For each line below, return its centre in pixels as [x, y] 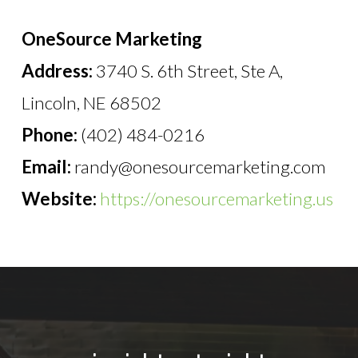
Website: [59, 198]
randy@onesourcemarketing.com [198, 166]
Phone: [49, 134]
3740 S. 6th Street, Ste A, [187, 70]
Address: [57, 70]
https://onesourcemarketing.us [215, 198]
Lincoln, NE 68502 [91, 102]
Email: [46, 166]
